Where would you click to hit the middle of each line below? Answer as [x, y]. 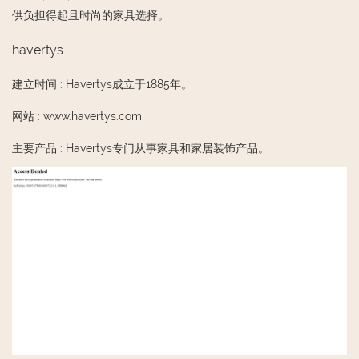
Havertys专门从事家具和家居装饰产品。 [167, 148]
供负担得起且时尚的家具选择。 [91, 15]
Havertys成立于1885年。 [129, 84]
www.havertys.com [93, 116]
